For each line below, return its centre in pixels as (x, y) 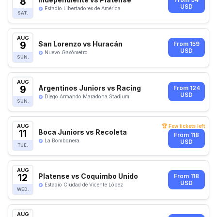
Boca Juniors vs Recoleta (83, 132)
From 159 (186, 44)
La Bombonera (62, 140)
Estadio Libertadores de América (83, 8)
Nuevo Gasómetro (66, 52)
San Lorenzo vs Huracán (80, 44)
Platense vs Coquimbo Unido (88, 176)
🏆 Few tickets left (183, 126)
